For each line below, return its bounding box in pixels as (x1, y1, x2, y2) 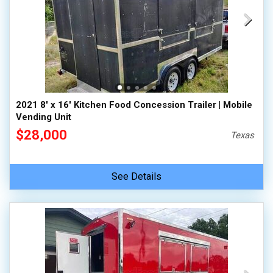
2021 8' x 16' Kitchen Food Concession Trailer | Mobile (16, 99, 252, 110)
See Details (112, 171, 161, 182)
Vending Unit (16, 112, 71, 122)
